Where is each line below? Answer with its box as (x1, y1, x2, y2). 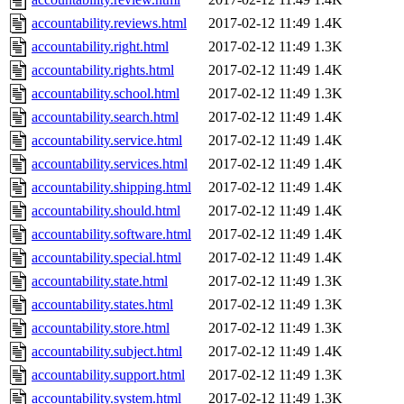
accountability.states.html (32, 297, 173, 313)
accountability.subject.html (32, 344, 182, 360)
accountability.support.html (32, 367, 185, 383)
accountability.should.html (32, 203, 180, 219)
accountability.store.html (32, 320, 170, 336)
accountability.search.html (32, 109, 179, 125)
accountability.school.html (32, 86, 179, 102)
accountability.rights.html (32, 62, 174, 78)
